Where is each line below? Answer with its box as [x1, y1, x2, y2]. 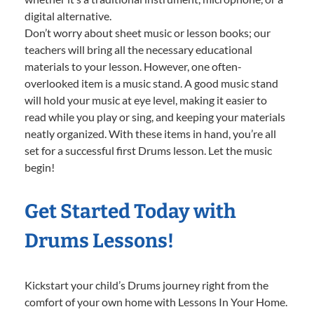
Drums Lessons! [25, 229, 174, 253]
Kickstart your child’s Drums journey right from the [25, 278, 268, 292]
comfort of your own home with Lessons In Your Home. [25, 295, 287, 309]
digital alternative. [25, 9, 111, 23]
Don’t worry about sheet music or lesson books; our [25, 26, 271, 40]
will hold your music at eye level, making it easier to [25, 93, 267, 107]
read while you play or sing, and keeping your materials [25, 110, 285, 124]
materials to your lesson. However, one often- [25, 60, 242, 74]
